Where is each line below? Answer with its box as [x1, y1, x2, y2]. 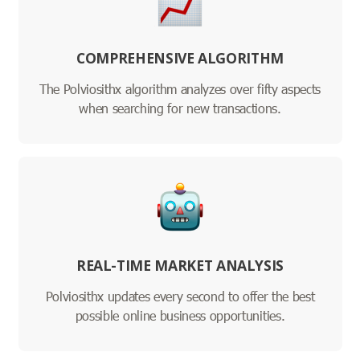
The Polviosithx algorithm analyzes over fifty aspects [39, 80, 321, 98]
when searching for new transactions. [79, 100, 281, 117]
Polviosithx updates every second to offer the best [45, 288, 315, 305]
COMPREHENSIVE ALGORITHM [76, 48, 284, 68]
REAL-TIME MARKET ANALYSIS [76, 256, 284, 276]
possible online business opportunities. [75, 307, 285, 325]
